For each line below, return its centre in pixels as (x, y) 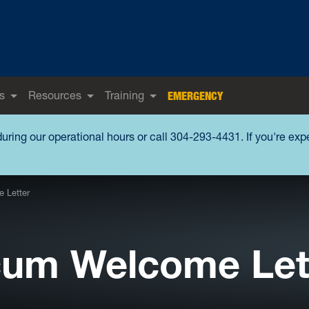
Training (124, 96)
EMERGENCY (195, 96)
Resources (55, 96)
